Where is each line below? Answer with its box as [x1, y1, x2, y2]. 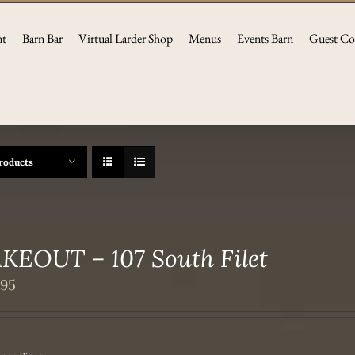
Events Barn [237, 29, 293, 47]
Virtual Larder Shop [78, 29, 173, 47]
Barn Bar [22, 29, 63, 47]
